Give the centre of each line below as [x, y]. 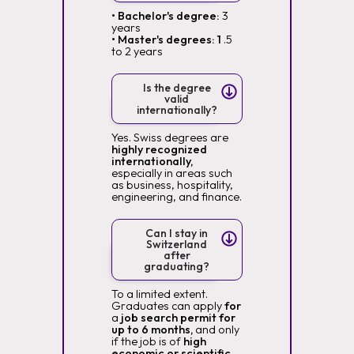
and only [216, 330]
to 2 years [137, 51]
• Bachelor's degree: [165, 16]
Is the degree [177, 88]
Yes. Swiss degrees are [169, 137]
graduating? [177, 266]
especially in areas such [171, 173]
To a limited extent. [159, 294]
